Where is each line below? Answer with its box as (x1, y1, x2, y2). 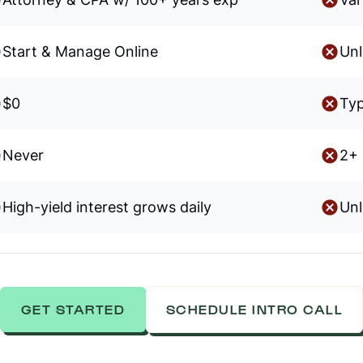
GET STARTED (20, 301, 125, 317)
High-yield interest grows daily (2, 199, 211, 216)
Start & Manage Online (2, 43, 158, 60)
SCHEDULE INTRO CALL (165, 301, 344, 317)
